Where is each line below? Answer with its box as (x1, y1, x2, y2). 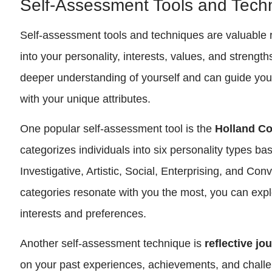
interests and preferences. (20, 207, 147, 220)
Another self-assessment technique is (20, 237, 205, 250)
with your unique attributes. (20, 92, 151, 105)
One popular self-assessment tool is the (20, 122, 216, 135)
